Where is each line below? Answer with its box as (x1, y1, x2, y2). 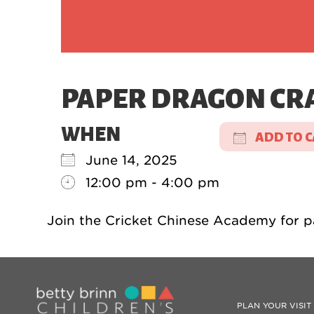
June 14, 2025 (86, 151, 195, 168)
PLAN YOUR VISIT (236, 301, 312, 311)
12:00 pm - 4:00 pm (86, 174, 220, 191)
